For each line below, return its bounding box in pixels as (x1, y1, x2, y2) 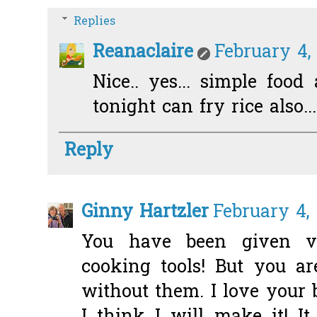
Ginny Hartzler (81, 200, 209, 226)
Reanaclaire (93, 40, 193, 67)
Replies (73, 13, 115, 30)
